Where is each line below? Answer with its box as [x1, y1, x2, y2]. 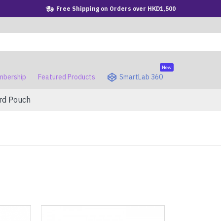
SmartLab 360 [119, 72, 163, 81]
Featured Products [38, 72, 95, 81]
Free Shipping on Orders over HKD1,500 [56, 4, 176, 12]
